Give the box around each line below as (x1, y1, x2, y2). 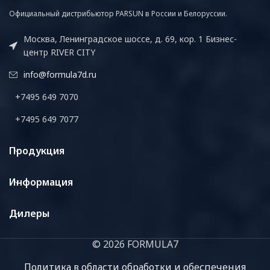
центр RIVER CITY (24, 46, 95, 58)
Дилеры (9, 207, 49, 221)
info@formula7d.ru (24, 69, 96, 81)
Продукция (9, 144, 64, 158)
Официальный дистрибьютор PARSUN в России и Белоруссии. (9, 8, 227, 19)
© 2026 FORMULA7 (92, 237, 178, 251)
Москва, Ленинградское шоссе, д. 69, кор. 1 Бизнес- (24, 33, 237, 45)
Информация (9, 175, 73, 189)
